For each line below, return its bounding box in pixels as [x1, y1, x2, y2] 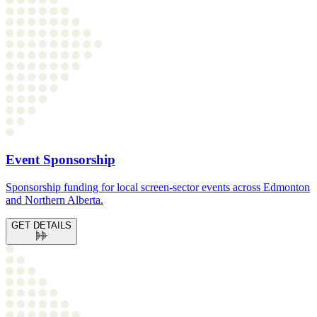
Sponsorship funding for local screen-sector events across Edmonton [6, 181, 310, 194]
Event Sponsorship [6, 152, 115, 168]
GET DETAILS [11, 220, 71, 231]
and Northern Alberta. [6, 194, 103, 207]
